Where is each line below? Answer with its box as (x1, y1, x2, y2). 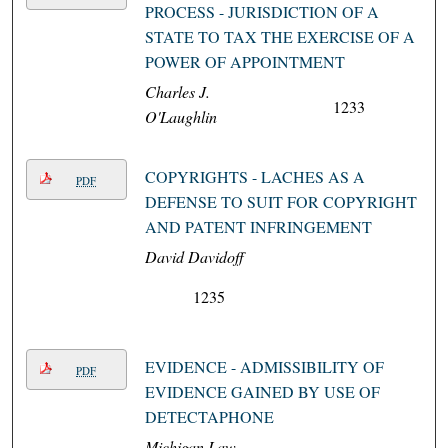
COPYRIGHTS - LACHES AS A (144, 166, 365, 188)
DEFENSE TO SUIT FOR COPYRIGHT (144, 191, 417, 213)
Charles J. (144, 81, 210, 103)
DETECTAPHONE (144, 406, 274, 428)
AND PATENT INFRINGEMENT (144, 216, 372, 238)
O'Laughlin (144, 106, 217, 128)
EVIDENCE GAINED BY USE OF (144, 381, 380, 403)
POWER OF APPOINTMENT (144, 51, 345, 73)
